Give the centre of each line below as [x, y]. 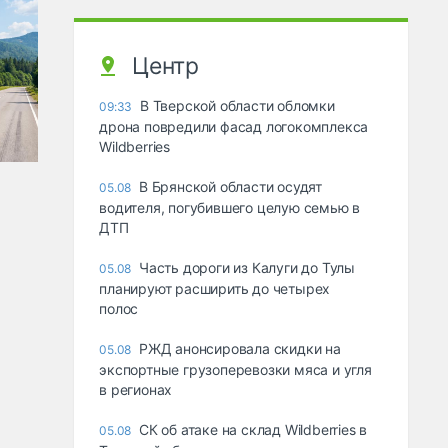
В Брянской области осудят [231, 187]
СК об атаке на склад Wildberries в [253, 430]
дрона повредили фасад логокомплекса [234, 127]
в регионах [136, 390]
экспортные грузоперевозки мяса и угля [235, 370]
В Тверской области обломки [237, 106]
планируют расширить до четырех [215, 289]
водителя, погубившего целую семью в [230, 208]
